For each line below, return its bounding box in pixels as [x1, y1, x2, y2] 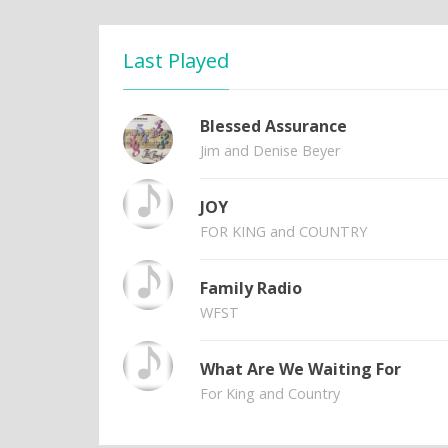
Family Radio [200, 277, 303, 300]
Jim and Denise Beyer [200, 141, 341, 161]
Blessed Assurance [200, 115, 348, 138]
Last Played [123, 46, 230, 75]
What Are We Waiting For [200, 358, 402, 381]
